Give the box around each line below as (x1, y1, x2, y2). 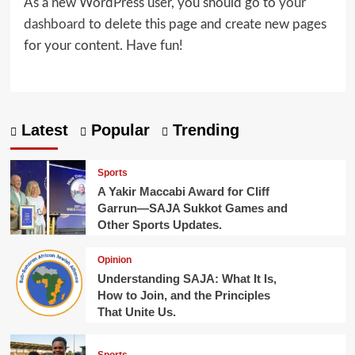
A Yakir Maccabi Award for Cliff (97, 184, 269, 198)
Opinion (97, 254, 132, 265)
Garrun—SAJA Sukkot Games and (97, 200, 288, 215)
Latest (16, 121, 68, 139)
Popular (86, 121, 150, 139)
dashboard (23, 17, 86, 31)
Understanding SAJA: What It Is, (97, 271, 277, 285)
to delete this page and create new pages (85, 17, 326, 31)
